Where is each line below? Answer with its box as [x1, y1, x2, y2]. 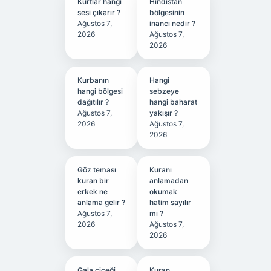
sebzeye [149, 87, 180, 96]
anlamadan [149, 176, 189, 185]
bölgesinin [149, 8, 185, 17]
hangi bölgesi [77, 87, 123, 96]
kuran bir [77, 176, 109, 185]
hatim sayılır [149, 198, 192, 207]
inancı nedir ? [149, 19, 196, 28]
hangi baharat [149, 97, 198, 106]
